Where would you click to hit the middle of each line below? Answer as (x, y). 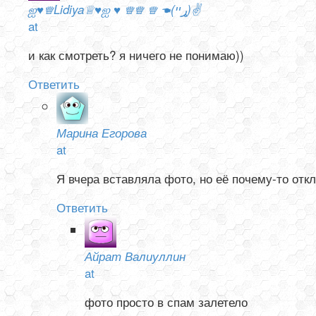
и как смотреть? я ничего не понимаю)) (136, 55)
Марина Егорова (102, 133)
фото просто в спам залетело (166, 302)
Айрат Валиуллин (135, 256)
